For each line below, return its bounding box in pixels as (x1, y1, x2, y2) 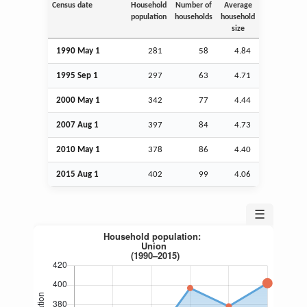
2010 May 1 (56, 145, 100, 154)
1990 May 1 (56, 46, 100, 56)
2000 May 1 (56, 95, 100, 105)
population (131, 12, 167, 21)
